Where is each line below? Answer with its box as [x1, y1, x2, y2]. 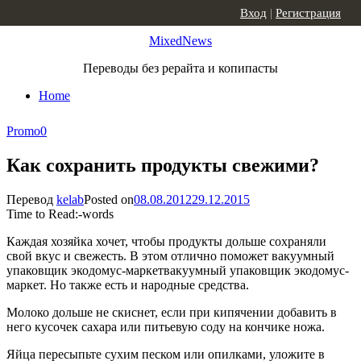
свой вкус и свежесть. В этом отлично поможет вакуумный [6, 248, 334, 263]
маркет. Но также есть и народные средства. [6, 277, 249, 292]
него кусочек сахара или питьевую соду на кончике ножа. [6, 319, 325, 334]
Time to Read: [6, 206, 78, 221]
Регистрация [276, 6, 341, 19]
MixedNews [149, 34, 212, 48]
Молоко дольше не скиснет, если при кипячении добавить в [6, 305, 337, 319]
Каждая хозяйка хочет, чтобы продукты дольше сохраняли [6, 234, 326, 248]
